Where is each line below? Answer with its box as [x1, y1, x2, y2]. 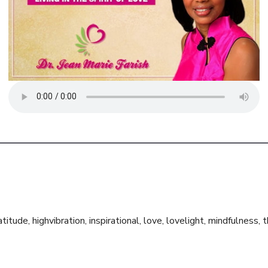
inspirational [89, 214, 139, 227]
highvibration [32, 214, 85, 227]
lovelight [166, 214, 204, 227]
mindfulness [208, 214, 258, 227]
